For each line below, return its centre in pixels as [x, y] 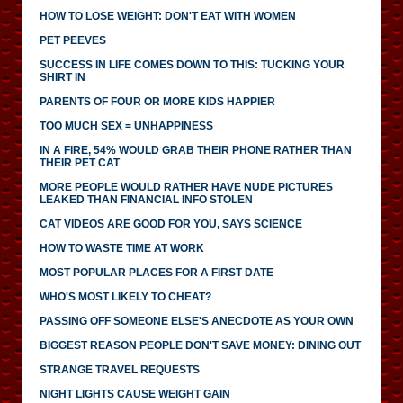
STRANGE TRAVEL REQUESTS [120, 369]
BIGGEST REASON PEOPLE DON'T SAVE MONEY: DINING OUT [200, 345]
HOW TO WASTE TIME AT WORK [122, 248]
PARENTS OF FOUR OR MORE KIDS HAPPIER [157, 101]
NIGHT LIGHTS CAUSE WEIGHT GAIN [135, 394]
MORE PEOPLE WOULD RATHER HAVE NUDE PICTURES [186, 187]
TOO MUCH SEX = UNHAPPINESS [126, 125]
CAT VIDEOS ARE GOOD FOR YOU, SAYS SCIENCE [171, 224]
